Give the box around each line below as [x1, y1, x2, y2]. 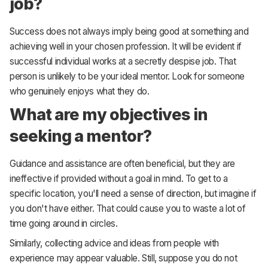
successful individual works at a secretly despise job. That [10, 56, 236, 68]
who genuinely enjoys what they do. [10, 86, 150, 98]
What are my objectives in [10, 105, 208, 124]
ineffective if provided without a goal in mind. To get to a [10, 173, 228, 185]
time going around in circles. [10, 218, 118, 230]
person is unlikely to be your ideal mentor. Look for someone [10, 71, 245, 83]
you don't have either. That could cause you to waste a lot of [10, 203, 246, 215]
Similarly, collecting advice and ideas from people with [10, 237, 220, 249]
